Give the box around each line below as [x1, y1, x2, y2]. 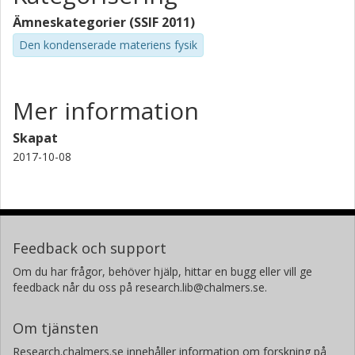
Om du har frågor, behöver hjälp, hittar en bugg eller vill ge [13, 263, 312, 279]
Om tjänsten [13, 318, 98, 338]
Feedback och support [13, 238, 166, 258]
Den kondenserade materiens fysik [19, 37, 197, 52]
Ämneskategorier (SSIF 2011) [13, 13, 195, 31]
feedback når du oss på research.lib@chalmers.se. [13, 279, 267, 295]
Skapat [13, 128, 58, 147]
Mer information [13, 94, 199, 127]
